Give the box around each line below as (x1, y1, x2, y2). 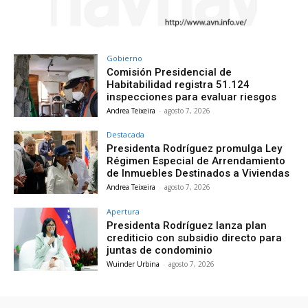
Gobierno (107, 52, 143, 63)
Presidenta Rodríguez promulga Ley (107, 142, 283, 155)
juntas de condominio (107, 244, 213, 257)
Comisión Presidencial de (107, 65, 232, 78)
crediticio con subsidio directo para (107, 232, 283, 245)
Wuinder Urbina (107, 259, 160, 269)
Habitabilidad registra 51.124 (107, 78, 250, 91)
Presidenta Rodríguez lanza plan (107, 219, 267, 232)
